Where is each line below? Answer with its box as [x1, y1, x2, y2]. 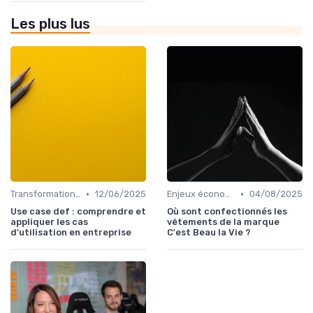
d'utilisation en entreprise [10, 227, 131, 238]
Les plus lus [10, 15, 90, 33]
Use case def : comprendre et [10, 206, 146, 217]
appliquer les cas [10, 217, 88, 228]
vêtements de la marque [167, 217, 279, 228]
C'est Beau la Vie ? [167, 227, 251, 238]
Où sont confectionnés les [167, 206, 287, 217]
